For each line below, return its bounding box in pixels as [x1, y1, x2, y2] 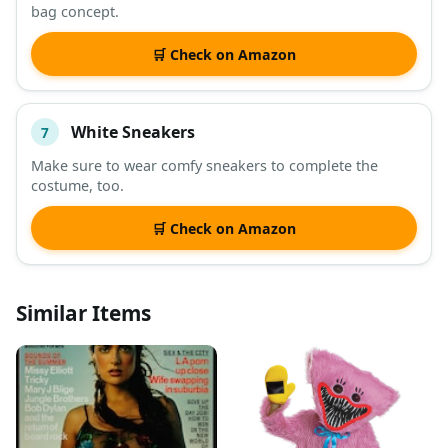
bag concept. [31, 2, 119, 22]
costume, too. [31, 176, 124, 196]
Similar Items [16, 299, 151, 328]
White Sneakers [71, 120, 195, 143]
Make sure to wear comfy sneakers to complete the [31, 156, 378, 176]
